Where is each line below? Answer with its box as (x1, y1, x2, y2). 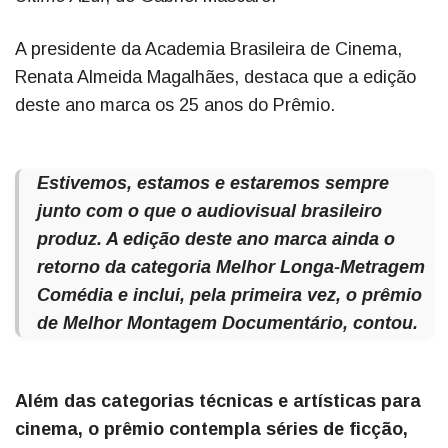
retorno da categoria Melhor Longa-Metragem (37, 257, 425, 278)
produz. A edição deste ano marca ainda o (37, 229, 395, 250)
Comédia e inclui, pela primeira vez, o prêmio (37, 285, 422, 306)
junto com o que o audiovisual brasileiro (37, 201, 382, 222)
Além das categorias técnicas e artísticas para (15, 391, 421, 412)
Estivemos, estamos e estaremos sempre (37, 173, 389, 194)
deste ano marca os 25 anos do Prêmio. (15, 95, 340, 116)
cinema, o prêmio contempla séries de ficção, (15, 419, 408, 440)
